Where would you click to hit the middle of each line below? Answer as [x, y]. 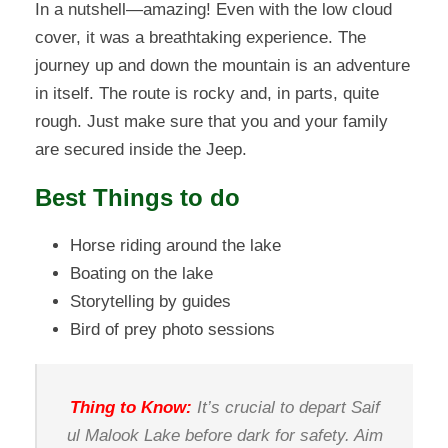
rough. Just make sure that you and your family [211, 122]
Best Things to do [137, 198]
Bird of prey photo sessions [172, 330]
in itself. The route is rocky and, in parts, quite [207, 94]
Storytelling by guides [150, 302]
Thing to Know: [131, 408]
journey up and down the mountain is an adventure [222, 66]
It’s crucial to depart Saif [286, 408]
